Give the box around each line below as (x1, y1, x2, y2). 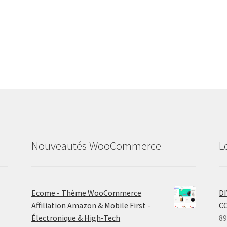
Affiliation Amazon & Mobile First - (31, 200, 151, 210)
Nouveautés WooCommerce (31, 138, 162, 153)
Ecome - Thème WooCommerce (31, 187, 142, 198)
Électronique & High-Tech (31, 212, 121, 223)
